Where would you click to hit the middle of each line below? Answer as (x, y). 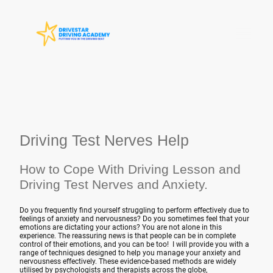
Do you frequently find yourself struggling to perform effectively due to (134, 210)
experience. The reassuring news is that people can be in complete (128, 236)
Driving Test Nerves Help (104, 140)
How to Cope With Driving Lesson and (130, 170)
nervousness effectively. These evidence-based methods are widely (128, 261)
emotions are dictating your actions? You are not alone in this (121, 227)
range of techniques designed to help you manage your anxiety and (130, 253)
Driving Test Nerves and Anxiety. (114, 185)
